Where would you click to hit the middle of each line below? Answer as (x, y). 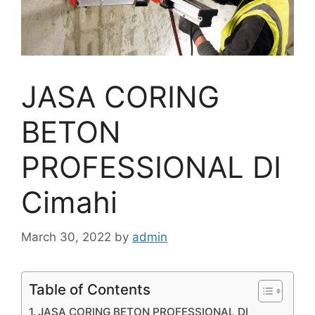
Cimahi (69, 202)
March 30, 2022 (66, 237)
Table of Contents (90, 289)
